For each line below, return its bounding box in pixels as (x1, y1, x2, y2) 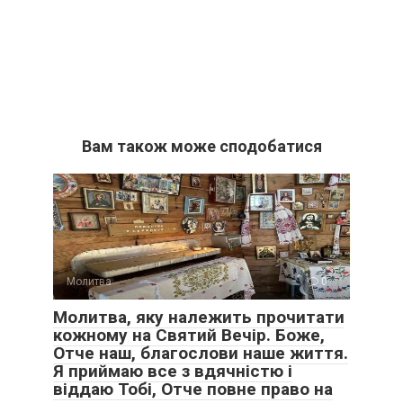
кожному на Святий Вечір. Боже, (53, 324, 325, 345)
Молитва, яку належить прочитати (53, 306, 345, 327)
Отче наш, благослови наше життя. (53, 342, 348, 363)
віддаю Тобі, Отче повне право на (53, 378, 333, 399)
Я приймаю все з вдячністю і (53, 360, 292, 381)
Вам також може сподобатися (81, 136, 322, 156)
